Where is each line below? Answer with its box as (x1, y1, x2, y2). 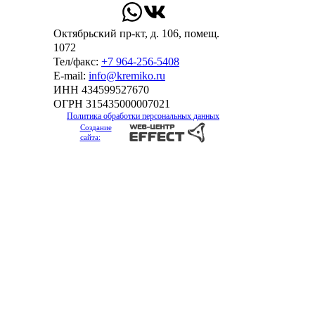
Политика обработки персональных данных (67, 111, 219, 122)
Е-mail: (53, 70, 89, 82)
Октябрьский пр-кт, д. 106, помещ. (53, 27, 219, 40)
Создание (79, 123, 112, 132)
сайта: (79, 133, 101, 142)
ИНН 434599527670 (53, 84, 149, 96)
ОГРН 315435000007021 (53, 98, 170, 110)
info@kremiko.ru (89, 70, 165, 82)
